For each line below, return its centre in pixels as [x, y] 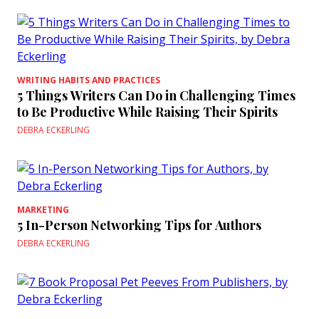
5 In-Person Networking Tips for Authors [139, 225]
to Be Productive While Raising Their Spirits [147, 112]
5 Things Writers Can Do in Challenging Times [156, 95]
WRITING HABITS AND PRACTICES [89, 80]
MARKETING [43, 210]
